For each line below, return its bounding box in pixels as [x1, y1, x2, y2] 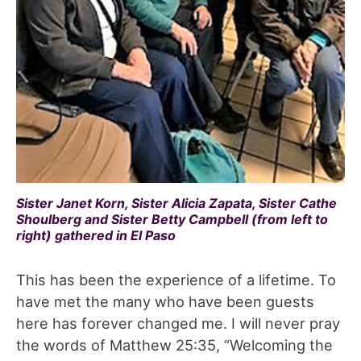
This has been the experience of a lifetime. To [16, 270, 336, 288]
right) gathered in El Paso [16, 227, 176, 244]
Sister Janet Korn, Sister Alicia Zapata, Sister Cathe [16, 195, 337, 212]
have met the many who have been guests [16, 292, 314, 310]
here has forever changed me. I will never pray [16, 313, 340, 332]
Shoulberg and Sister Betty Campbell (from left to [16, 211, 328, 228]
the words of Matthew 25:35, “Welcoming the [16, 335, 333, 354]
